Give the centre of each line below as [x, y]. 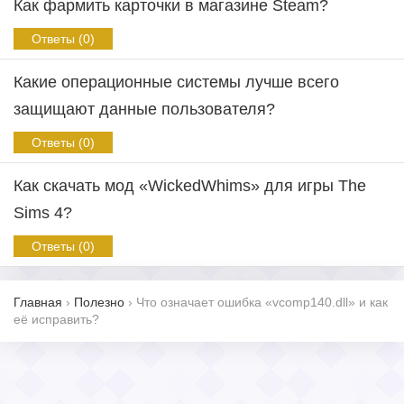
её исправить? [56, 319]
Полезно [99, 302]
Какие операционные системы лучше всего [176, 82]
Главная [38, 302]
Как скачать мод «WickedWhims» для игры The [190, 186]
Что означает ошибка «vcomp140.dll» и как [262, 302]
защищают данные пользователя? [144, 109]
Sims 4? [43, 213]
